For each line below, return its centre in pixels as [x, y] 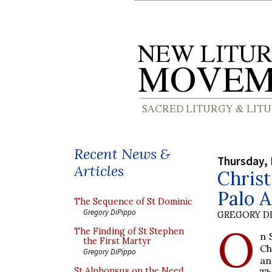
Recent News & [122, 154]
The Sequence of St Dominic [133, 202]
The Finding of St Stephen [129, 231]
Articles [99, 171]
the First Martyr [117, 241]
